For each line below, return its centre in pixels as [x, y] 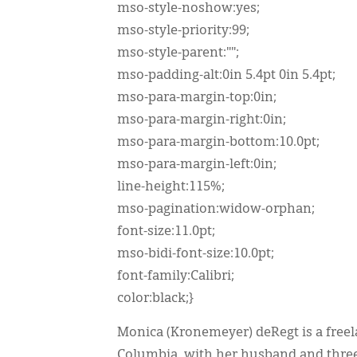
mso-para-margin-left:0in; [197, 165]
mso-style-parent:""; [178, 53]
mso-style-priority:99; [183, 31]
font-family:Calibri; [176, 277]
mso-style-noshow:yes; [188, 9]
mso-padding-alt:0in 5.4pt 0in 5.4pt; [226, 76]
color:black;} [155, 299]
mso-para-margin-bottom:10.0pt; [218, 143]
